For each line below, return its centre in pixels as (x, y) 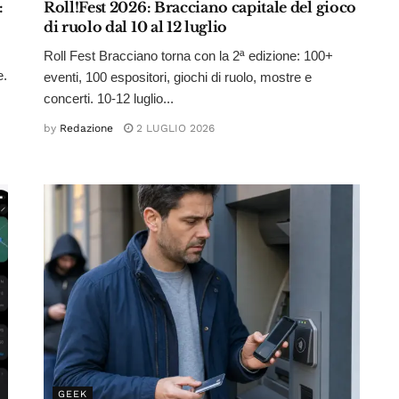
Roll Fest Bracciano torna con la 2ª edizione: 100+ (188, 56)
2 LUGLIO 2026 (174, 129)
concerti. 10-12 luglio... (109, 99)
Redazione (86, 129)
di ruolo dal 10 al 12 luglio (136, 27)
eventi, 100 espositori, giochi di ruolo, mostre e (178, 77)
